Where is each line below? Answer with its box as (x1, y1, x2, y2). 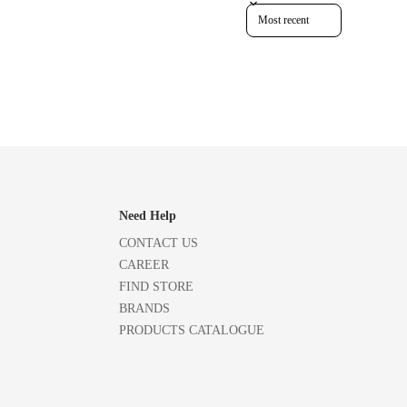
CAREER (119, 257, 169, 272)
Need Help (119, 208, 176, 223)
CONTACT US (119, 235, 198, 250)
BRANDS (119, 301, 170, 315)
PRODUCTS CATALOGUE (119, 323, 264, 337)
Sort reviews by (246, 3, 314, 16)
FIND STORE (119, 279, 194, 293)
